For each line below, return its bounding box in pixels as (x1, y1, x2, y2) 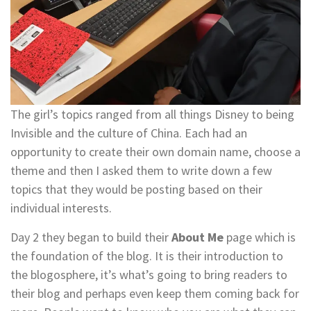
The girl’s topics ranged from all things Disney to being (10, 106, 294, 123)
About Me (171, 229, 224, 246)
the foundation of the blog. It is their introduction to (10, 248, 283, 264)
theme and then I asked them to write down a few (10, 162, 272, 179)
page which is (224, 229, 296, 246)
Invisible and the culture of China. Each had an (10, 125, 247, 142)
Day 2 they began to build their (10, 229, 171, 246)
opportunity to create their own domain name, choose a (10, 144, 301, 160)
